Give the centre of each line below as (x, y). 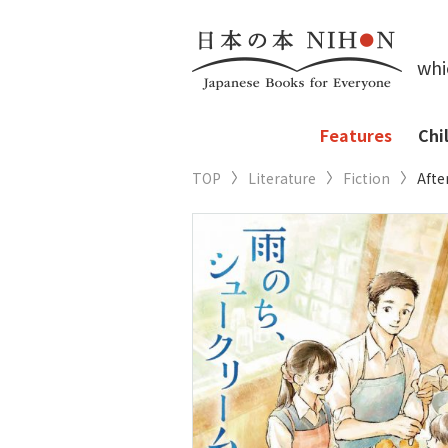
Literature (282, 178)
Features (356, 135)
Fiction (366, 178)
